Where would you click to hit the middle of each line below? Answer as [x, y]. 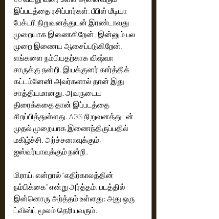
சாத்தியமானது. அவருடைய [58, 93]
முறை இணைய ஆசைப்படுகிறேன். [69, 46]
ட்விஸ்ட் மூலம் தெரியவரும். [55, 210]
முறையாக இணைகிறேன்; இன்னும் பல [75, 34]
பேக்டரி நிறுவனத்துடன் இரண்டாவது [72, 22]
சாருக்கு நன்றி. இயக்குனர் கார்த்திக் [72, 69]
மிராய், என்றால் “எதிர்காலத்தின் [64, 175]
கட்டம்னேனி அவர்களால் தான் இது [70, 81]
